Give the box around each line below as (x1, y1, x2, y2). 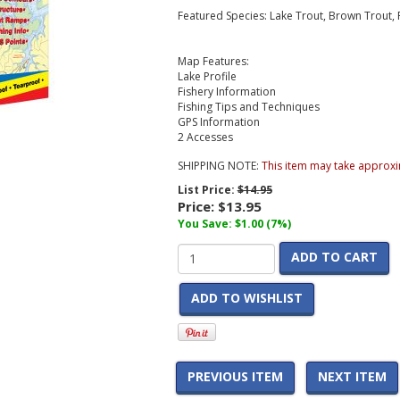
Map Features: (177, 54, 249, 69)
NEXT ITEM (318, 368, 387, 386)
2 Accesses (177, 129, 233, 145)
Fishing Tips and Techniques (177, 99, 320, 114)
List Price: (177, 182, 237, 197)
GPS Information (177, 114, 260, 129)
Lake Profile (177, 69, 237, 84)
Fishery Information (177, 84, 276, 99)
